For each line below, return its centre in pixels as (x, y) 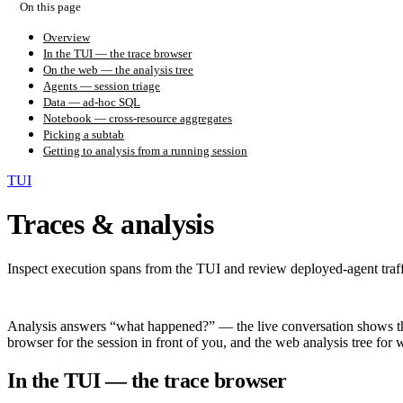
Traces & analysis (111, 224)
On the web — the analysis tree (118, 69)
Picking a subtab (84, 134)
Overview (67, 37)
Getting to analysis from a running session (145, 150)
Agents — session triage (102, 85)
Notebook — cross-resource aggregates (138, 118)
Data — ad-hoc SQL (92, 102)
